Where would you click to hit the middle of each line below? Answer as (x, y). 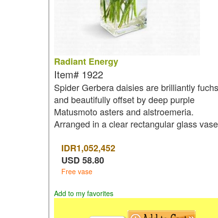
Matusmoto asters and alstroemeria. (124, 111)
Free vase (77, 171)
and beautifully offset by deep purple (124, 99)
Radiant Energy (86, 61)
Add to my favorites (83, 193)
